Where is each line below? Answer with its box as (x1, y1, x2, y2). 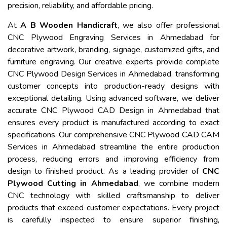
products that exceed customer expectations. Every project (8, 202, 219, 214)
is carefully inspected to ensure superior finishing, (8, 214, 219, 226)
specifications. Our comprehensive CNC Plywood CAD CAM (8, 129, 219, 141)
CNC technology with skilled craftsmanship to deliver (8, 190, 219, 202)
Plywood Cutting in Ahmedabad (8, 178, 138, 190)
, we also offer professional (117, 20, 219, 31)
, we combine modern (138, 178, 219, 190)
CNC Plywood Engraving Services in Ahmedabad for (8, 32, 219, 44)
